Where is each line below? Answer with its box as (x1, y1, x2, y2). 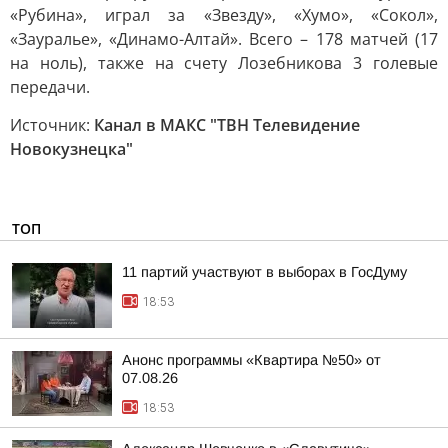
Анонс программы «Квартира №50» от (122, 352, 381, 368)
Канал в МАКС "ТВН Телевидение (94, 114, 360, 136)
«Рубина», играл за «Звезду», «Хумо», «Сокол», (10, 4, 438, 26)
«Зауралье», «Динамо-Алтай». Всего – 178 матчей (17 (10, 28, 438, 50)
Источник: (10, 114, 94, 136)
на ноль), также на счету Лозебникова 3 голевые (10, 52, 438, 74)
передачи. (10, 76, 90, 98)
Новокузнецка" (10, 138, 133, 160)
